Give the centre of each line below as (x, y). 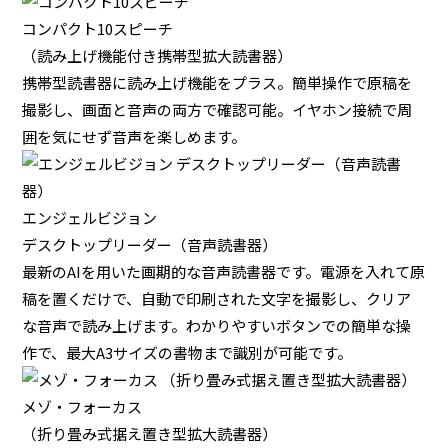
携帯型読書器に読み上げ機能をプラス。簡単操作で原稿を (217, 82)
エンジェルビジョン (90, 217)
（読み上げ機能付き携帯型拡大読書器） (157, 55)
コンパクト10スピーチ (98, 28)
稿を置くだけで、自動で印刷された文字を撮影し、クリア (217, 298)
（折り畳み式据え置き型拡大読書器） (150, 433)
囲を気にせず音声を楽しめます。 (134, 136)
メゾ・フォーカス (82, 406)
